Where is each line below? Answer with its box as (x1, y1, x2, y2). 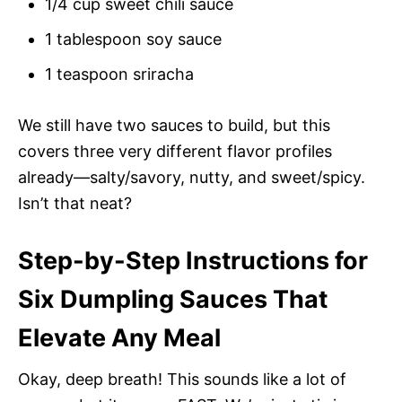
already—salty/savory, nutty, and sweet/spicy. (18, 167, 365, 187)
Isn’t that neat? (18, 193, 132, 213)
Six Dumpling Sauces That (18, 284, 328, 314)
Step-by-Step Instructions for (18, 245, 368, 275)
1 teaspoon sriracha (45, 64, 194, 83)
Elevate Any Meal (18, 322, 221, 353)
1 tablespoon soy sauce (45, 29, 222, 48)
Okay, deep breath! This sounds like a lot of (18, 369, 346, 389)
